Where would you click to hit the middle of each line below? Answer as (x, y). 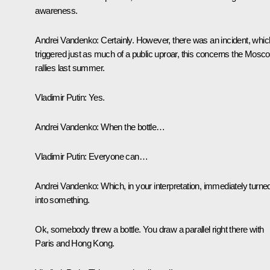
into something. (62, 199)
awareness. (56, 10)
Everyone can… (118, 156)
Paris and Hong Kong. (75, 243)
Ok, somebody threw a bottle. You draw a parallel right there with (149, 229)
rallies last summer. (70, 67)
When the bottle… (132, 127)
